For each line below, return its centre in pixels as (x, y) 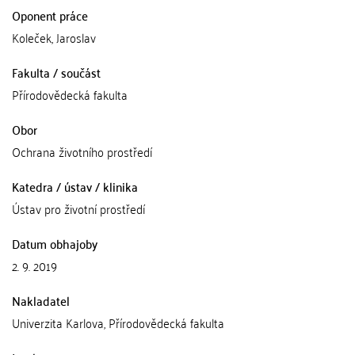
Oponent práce (50, 15)
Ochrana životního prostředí (82, 151)
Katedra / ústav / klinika (75, 186)
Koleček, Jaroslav (54, 37)
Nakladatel (41, 300)
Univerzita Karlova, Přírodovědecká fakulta (118, 322)
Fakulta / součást (56, 72)
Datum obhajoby (55, 243)
